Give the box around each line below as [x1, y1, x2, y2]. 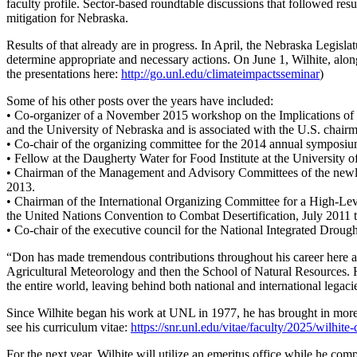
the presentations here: [6, 67, 121, 81]
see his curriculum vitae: [6, 320, 131, 335]
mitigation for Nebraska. [6, 11, 128, 25]
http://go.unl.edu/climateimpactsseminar [121, 67, 320, 81]
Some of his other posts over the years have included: [6, 94, 273, 108]
